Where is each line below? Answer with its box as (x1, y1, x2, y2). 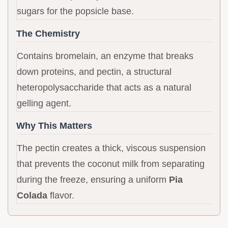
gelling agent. (17, 98, 71, 109)
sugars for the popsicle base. (17, 6, 134, 17)
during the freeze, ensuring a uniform (17, 175, 169, 185)
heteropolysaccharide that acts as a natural (17, 82, 191, 93)
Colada (17, 190, 47, 201)
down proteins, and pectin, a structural (17, 67, 172, 77)
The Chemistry (16, 28, 80, 39)
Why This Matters (16, 121, 92, 131)
